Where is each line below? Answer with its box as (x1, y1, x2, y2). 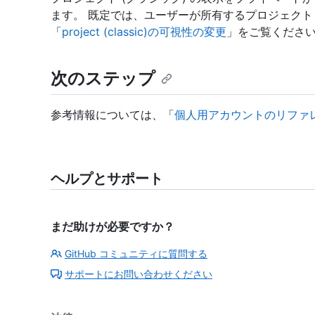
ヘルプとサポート (51, 169, 163, 187)
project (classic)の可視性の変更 (62, 24, 226, 39)
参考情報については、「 (51, 107, 174, 122)
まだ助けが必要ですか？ (51, 219, 174, 233)
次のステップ (51, 67, 155, 89)
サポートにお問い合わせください (65, 267, 212, 280)
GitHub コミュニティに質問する (65, 247, 207, 259)
